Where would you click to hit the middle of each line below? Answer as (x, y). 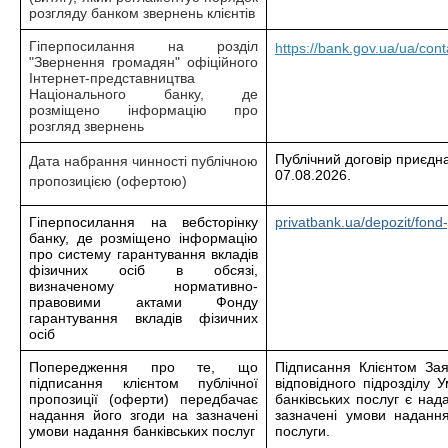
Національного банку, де (143, 94)
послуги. (302, 431)
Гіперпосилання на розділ (143, 46)
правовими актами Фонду (143, 302)
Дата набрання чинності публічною (143, 161)
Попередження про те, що (143, 367)
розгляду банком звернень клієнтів (142, 13)
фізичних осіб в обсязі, (143, 270)
